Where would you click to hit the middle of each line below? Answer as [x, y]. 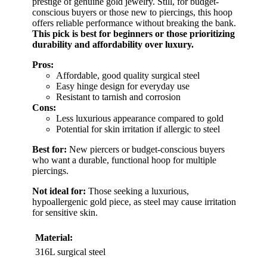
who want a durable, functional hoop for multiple [124, 160]
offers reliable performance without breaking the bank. [134, 23]
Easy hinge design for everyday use [123, 86]
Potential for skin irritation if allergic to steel [138, 129]
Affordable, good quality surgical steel [128, 75]
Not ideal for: [59, 191]
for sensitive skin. [65, 212]
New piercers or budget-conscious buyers [146, 149]
